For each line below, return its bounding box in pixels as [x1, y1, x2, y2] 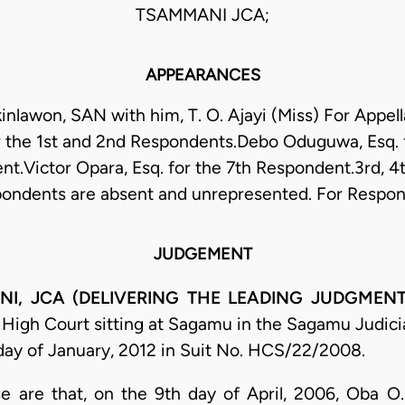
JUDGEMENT [153, 244, 252, 265]
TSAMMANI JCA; [136, 5, 269, 26]
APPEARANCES [145, 65, 260, 86]
